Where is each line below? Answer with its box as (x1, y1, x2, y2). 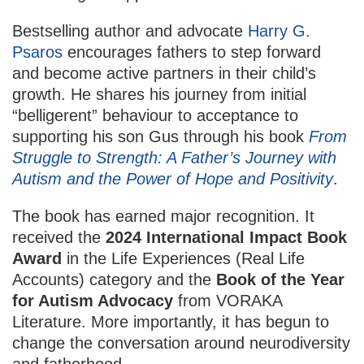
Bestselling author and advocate (12, 21, 248, 40)
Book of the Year (216, 270, 344, 288)
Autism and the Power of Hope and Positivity (12, 169, 333, 188)
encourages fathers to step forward (63, 42, 321, 61)
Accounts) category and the (12, 270, 216, 288)
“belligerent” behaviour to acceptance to (12, 106, 298, 124)
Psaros (12, 42, 63, 61)
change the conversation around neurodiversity (12, 333, 350, 352)
